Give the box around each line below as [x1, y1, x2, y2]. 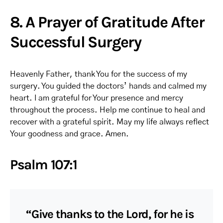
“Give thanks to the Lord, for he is [26, 207, 194, 221]
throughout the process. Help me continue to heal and [10, 106, 205, 114]
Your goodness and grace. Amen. [10, 130, 129, 138]
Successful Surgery [10, 33, 141, 51]
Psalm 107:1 [10, 156, 77, 173]
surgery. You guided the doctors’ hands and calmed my [10, 82, 207, 90]
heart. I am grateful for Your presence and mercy [10, 94, 183, 102]
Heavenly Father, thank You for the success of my [10, 70, 187, 78]
